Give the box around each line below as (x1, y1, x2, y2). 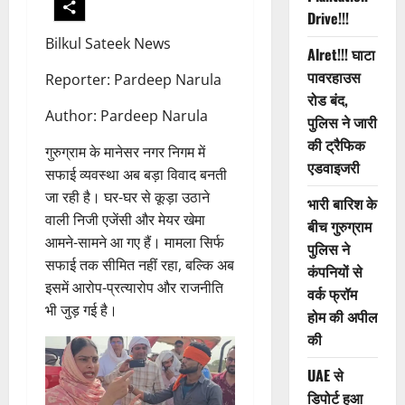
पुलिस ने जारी (306, 111, 377, 134)
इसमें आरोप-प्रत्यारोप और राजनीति (45, 278, 223, 298)
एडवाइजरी (306, 156, 360, 179)
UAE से (306, 364, 344, 387)
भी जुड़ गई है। (45, 300, 118, 321)
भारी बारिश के (306, 193, 377, 215)
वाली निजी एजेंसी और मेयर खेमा (45, 210, 205, 231)
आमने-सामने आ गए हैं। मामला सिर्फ (45, 232, 224, 253)
